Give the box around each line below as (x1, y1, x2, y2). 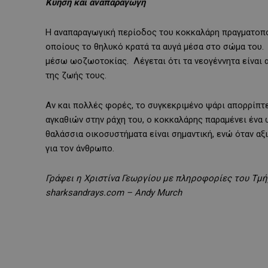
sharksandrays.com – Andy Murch (45, 187, 184, 198)
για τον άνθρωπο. (45, 142, 114, 154)
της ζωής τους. (45, 69, 106, 81)
